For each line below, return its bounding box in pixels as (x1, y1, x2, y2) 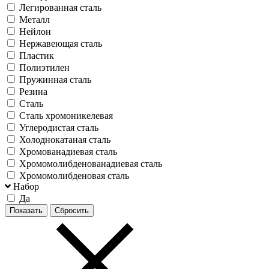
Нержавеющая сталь (19, 38, 102, 49)
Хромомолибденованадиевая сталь (19, 158, 162, 169)
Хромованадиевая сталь (19, 146, 117, 157)
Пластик (19, 50, 54, 61)
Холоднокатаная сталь (19, 134, 110, 145)
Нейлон (19, 26, 51, 37)
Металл (19, 14, 50, 25)
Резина (19, 86, 47, 97)
